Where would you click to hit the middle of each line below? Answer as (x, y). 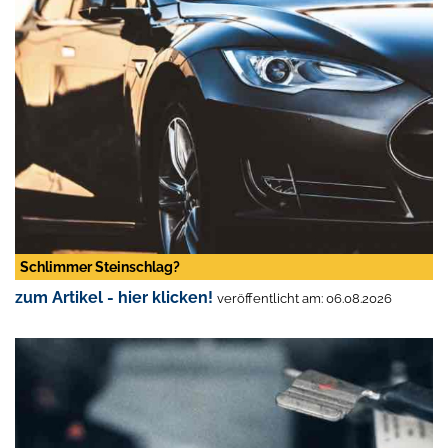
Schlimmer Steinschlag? (100, 266)
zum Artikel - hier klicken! (114, 297)
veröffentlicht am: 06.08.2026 (304, 298)
